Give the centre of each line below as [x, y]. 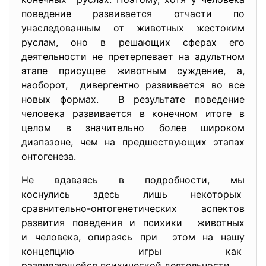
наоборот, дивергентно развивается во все [133, 85]
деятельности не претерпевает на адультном [133, 56]
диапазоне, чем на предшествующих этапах [133, 142]
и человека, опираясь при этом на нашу [133, 237]
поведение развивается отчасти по [133, 14]
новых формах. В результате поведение [133, 99]
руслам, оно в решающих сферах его [133, 42]
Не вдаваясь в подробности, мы [133, 180]
